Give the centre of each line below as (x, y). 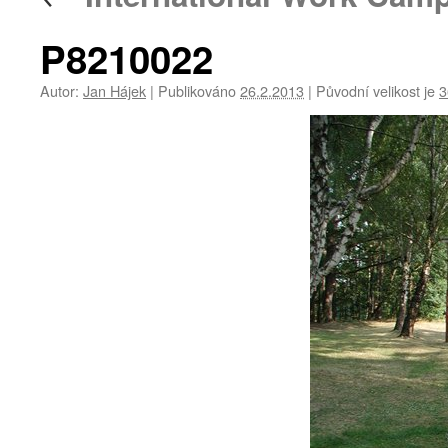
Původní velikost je (375, 90)
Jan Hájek (114, 90)
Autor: (59, 90)
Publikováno (197, 90)
